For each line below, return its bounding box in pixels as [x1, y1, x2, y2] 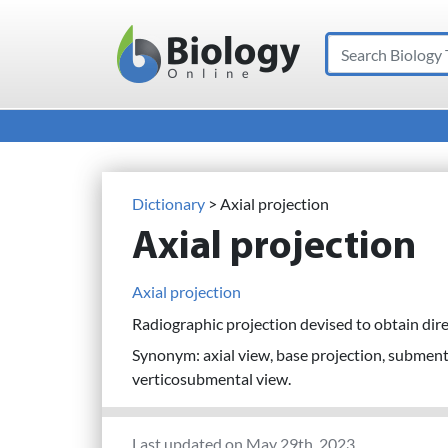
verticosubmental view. [132, 369, 291, 389]
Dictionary [132, 194, 205, 213]
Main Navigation [15, 55, 253, 88]
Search [327, 36, 373, 55]
